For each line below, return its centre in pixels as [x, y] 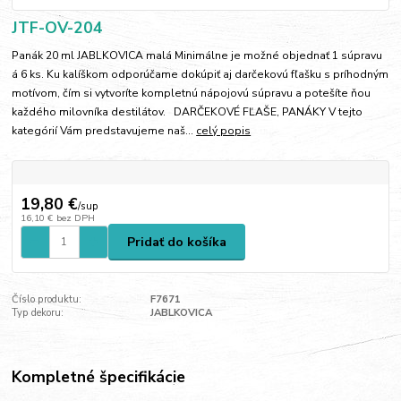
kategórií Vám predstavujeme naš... [104, 131]
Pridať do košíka [177, 242]
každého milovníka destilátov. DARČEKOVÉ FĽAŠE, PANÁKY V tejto [188, 112]
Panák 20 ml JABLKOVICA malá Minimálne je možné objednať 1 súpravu [197, 56]
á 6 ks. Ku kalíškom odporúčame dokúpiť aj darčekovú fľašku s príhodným [200, 75]
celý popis [224, 131]
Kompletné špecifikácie [99, 376]
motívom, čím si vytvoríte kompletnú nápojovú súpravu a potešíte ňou [192, 94]
